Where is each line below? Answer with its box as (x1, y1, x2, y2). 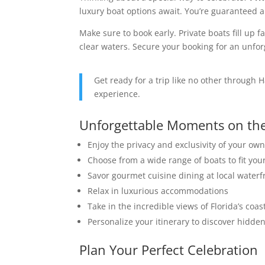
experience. (94, 88, 141, 99)
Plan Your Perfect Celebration (79, 241, 258, 258)
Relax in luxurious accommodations (88, 185, 229, 196)
